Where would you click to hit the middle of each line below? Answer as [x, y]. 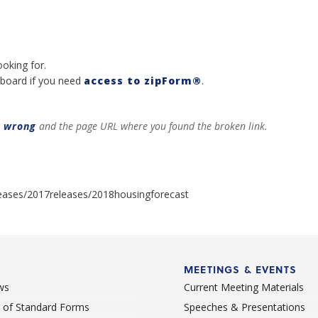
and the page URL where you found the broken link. [152, 126]
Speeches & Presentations [245, 307]
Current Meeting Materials [244, 287]
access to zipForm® [143, 81]
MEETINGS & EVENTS [240, 269]
